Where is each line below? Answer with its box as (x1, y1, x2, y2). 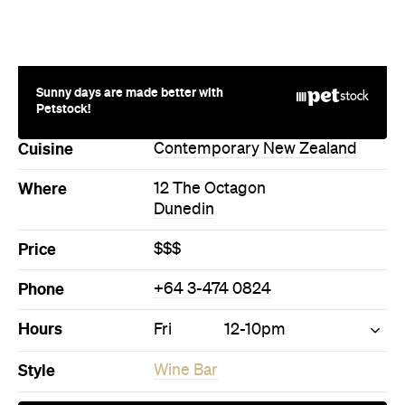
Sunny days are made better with (36, 3, 223, 18)
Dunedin (154, 119, 214, 137)
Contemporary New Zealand (154, 59, 357, 76)
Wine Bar (154, 280, 218, 297)
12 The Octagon (154, 99, 266, 116)
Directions (182, 330, 241, 345)
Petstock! (36, 19, 90, 34)
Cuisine (18, 58, 73, 77)
